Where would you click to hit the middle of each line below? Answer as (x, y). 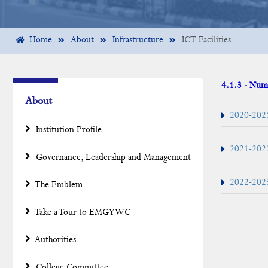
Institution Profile (68, 130)
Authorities (55, 240)
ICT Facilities (206, 40)
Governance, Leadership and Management (112, 157)
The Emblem (58, 185)
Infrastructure (138, 40)
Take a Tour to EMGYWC (82, 212)
